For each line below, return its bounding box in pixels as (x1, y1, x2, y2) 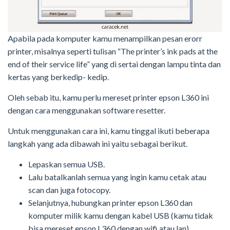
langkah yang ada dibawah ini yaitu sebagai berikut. (8, 139, 187, 149)
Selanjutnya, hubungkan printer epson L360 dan (28, 198, 193, 208)
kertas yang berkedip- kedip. (8, 72, 109, 82)
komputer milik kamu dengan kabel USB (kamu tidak (28, 210, 213, 221)
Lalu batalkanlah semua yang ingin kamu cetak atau (28, 172, 206, 182)
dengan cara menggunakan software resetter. (8, 105, 165, 116)
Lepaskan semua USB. (28, 159, 105, 169)
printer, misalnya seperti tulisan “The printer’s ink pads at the (8, 46, 218, 56)
